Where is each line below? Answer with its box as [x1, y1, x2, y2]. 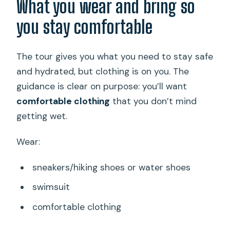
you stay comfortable [16, 15, 153, 38]
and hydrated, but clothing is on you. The [16, 65, 189, 77]
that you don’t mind [110, 95, 197, 107]
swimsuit [32, 181, 70, 193]
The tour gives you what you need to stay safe [16, 50, 214, 62]
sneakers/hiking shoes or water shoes [32, 161, 190, 173]
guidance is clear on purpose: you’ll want [16, 80, 187, 92]
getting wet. [16, 110, 68, 122]
